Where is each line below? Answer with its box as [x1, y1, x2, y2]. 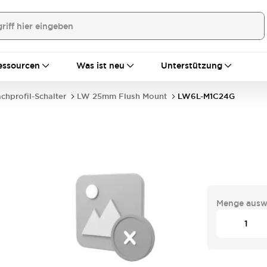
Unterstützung [161, 60, 222, 71]
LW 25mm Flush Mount [77, 91, 167, 101]
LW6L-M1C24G [178, 91, 235, 101]
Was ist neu [76, 60, 125, 71]
